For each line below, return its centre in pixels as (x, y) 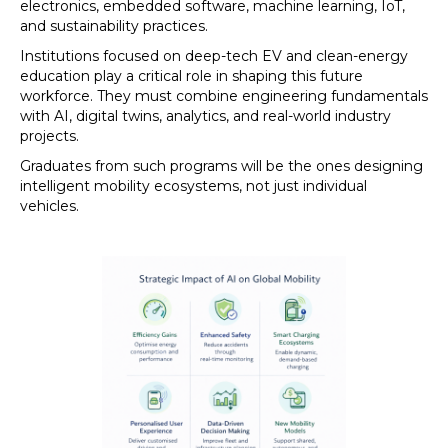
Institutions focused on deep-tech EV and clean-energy (214, 56)
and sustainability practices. (114, 26)
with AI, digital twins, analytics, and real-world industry (205, 116)
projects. (49, 136)
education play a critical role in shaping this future (191, 76)
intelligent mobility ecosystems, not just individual (193, 186)
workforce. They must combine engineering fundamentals (224, 96)
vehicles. (49, 206)
